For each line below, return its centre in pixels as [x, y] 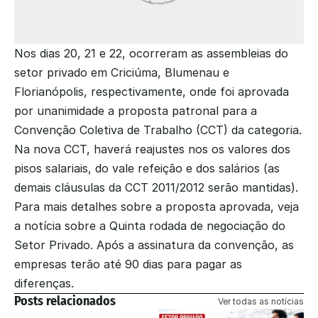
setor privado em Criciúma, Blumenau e [122, 72]
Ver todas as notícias [261, 301]
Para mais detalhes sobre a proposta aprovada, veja [157, 207]
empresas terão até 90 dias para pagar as [128, 264]
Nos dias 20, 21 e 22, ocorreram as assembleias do [151, 53]
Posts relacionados [65, 301]
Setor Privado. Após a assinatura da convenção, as [154, 245]
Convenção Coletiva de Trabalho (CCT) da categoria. [158, 130]
